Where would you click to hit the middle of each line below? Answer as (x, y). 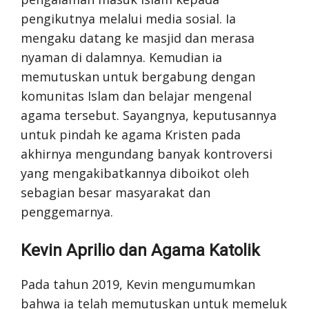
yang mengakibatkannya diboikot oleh (135, 173)
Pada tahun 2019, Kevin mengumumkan (138, 284)
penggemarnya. (67, 211)
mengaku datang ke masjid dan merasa (138, 38)
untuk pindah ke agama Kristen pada (131, 134)
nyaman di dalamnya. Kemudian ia (121, 57)
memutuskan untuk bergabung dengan (138, 76)
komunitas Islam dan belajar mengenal (136, 96)
